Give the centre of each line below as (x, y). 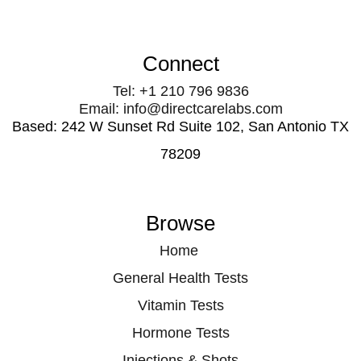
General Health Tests (180, 278)
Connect (180, 64)
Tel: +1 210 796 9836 (180, 91)
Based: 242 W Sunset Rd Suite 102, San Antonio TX (180, 127)
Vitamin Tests (180, 306)
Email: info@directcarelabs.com (180, 109)
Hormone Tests (180, 333)
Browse (180, 224)
